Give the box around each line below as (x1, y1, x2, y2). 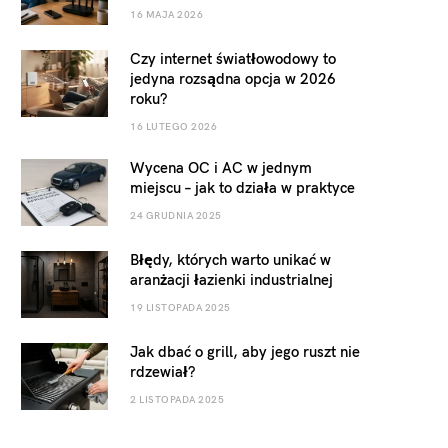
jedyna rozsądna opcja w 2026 (130, 68, 336, 89)
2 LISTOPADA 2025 (130, 392, 224, 407)
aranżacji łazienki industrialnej (130, 269, 333, 290)
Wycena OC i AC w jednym (130, 157, 312, 178)
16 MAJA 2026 (130, 7, 203, 22)
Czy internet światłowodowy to (130, 48, 336, 69)
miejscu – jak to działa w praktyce (130, 177, 355, 198)
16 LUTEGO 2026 (130, 119, 217, 134)
